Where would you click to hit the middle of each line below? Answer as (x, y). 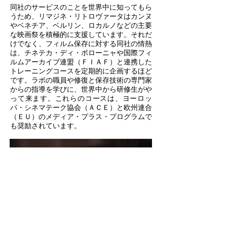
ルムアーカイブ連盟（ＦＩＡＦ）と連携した (81, 62)
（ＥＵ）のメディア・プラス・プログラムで (81, 117)
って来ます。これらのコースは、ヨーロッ (81, 98)
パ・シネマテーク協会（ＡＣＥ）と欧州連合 (81, 107)
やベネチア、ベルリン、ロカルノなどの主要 (81, 25)
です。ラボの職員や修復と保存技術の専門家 (81, 80)
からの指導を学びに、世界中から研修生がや (81, 89)
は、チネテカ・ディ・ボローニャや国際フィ (81, 53)
